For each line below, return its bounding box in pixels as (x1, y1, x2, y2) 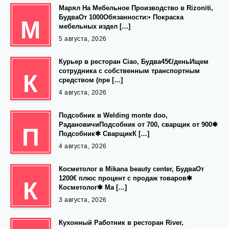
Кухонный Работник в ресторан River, (59, 219, 184, 227)
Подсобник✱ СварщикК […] (59, 130, 149, 138)
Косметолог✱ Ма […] (59, 184, 127, 192)
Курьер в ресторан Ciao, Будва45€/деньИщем (59, 58, 209, 66)
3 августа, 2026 (59, 196, 107, 204)
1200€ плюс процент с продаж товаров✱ (59, 174, 192, 182)
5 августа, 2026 (59, 35, 107, 43)
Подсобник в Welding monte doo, (59, 111, 168, 120)
